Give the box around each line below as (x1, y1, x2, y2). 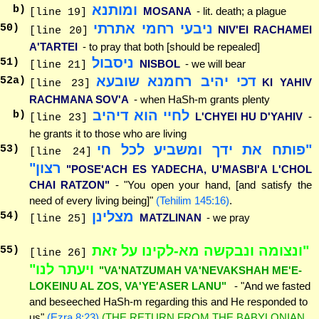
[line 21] (28, 58, 87, 71)
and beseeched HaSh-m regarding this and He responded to (28, 296, 308, 308)
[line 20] (28, 24, 88, 37)
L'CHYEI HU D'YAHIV (194, 110, 303, 122)
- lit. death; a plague (197, 4, 286, 17)
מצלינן (92, 208, 134, 224)
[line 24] (28, 145, 92, 158)
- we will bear (185, 57, 246, 70)
